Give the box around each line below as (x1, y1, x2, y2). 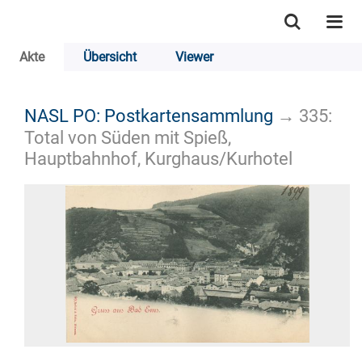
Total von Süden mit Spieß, (24, 126, 231, 148)
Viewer (175, 49, 213, 65)
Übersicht (83, 49, 137, 65)
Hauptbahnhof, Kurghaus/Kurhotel (24, 147, 293, 169)
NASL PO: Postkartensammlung (24, 104, 273, 126)
